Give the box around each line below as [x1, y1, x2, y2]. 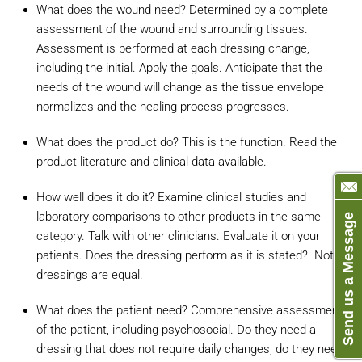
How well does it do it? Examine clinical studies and [36, 190, 306, 204]
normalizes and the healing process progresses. [36, 99, 289, 114]
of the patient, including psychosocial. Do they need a [36, 322, 316, 337]
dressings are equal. [36, 267, 143, 282]
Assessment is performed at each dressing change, [36, 41, 309, 56]
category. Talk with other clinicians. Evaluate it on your [36, 229, 320, 243]
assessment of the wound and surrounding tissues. [36, 22, 308, 36]
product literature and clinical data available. [36, 154, 267, 169]
